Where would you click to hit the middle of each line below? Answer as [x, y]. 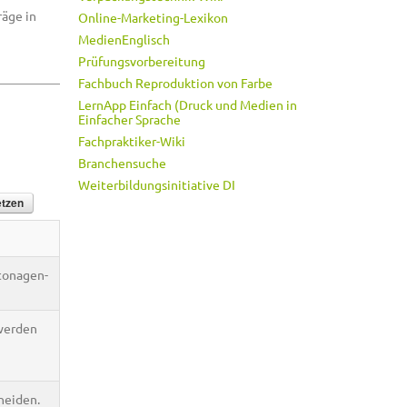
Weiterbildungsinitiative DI [157, 184]
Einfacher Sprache [129, 119]
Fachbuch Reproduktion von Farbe [175, 83]
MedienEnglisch [124, 39]
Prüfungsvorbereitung [142, 61]
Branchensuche [122, 163]
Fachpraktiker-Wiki [132, 141]
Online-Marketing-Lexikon [153, 17]
